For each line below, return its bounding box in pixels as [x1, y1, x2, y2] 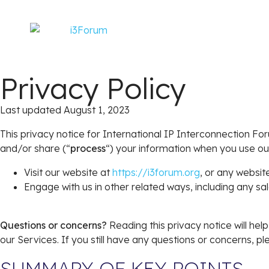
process [70, 142, 106, 154]
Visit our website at [24, 166, 112, 178]
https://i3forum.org [112, 166, 200, 178]
